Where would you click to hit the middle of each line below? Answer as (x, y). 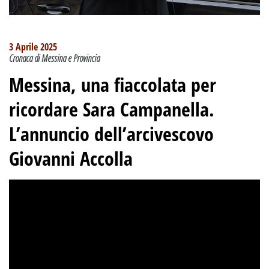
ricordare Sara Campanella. (112, 109)
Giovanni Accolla (71, 158)
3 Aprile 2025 (33, 47)
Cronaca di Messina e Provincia (54, 58)
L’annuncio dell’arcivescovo (111, 133)
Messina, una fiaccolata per (113, 84)
